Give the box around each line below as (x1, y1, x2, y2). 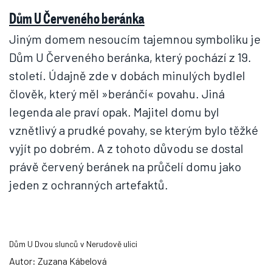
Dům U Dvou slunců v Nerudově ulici (9, 239, 137, 249)
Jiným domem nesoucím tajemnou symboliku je (9, 32, 260, 46)
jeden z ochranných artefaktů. (9, 177, 168, 192)
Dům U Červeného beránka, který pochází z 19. (9, 50, 251, 64)
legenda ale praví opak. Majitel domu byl (9, 104, 219, 119)
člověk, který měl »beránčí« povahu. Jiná (9, 86, 225, 101)
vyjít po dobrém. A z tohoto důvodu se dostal (9, 141, 243, 155)
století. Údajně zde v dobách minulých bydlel (9, 68, 245, 83)
